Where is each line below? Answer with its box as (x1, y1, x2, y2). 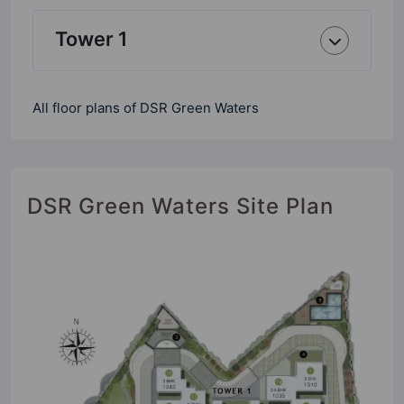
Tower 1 (55, 27, 127, 50)
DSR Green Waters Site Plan (27, 193, 334, 219)
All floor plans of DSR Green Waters (32, 99, 259, 116)
